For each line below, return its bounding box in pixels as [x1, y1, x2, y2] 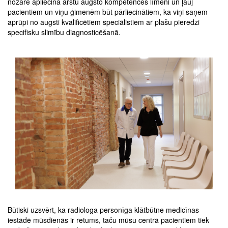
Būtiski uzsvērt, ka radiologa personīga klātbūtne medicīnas [8, 205, 199, 215]
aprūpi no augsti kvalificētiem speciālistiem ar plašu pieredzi [8, 17, 199, 27]
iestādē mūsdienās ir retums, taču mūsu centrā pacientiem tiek [8, 215, 209, 225]
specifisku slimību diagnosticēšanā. [8, 27, 121, 38]
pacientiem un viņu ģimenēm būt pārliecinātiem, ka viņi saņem [8, 7, 208, 17]
